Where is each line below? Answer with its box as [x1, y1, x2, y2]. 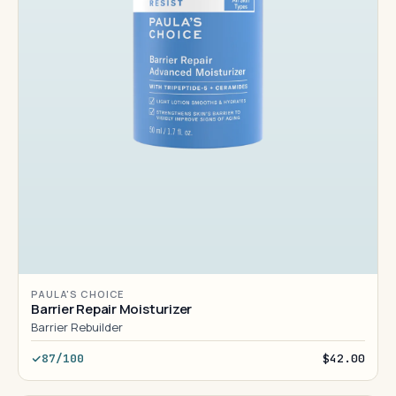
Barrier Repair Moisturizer [31, 300, 193, 318]
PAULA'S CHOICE [31, 287, 125, 301]
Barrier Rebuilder [31, 319, 123, 335]
